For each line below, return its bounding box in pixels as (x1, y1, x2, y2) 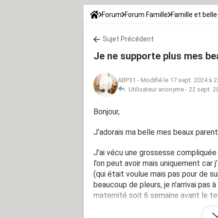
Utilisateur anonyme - (126, 85, 189, 93)
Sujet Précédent (103, 35, 154, 43)
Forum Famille (125, 10, 168, 18)
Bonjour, (93, 107, 120, 116)
